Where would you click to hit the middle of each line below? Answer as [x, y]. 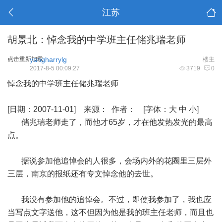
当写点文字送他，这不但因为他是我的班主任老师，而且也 [111, 212]
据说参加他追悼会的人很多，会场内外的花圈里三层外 [110, 161]
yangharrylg [48, 59]
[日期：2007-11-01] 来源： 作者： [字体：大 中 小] [103, 109]
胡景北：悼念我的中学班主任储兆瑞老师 [97, 40]
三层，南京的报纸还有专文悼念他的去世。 [83, 174]
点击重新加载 [25, 59]
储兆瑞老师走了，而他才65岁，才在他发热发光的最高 [110, 122]
